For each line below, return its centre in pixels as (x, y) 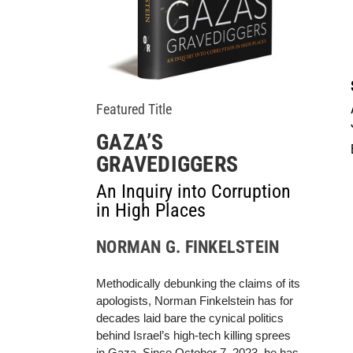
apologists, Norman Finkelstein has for (195, 300)
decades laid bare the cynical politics (190, 318)
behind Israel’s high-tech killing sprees (193, 335)
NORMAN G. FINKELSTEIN (188, 247)
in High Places (151, 210)
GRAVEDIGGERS (167, 164)
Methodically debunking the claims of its (198, 283)
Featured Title (134, 109)
